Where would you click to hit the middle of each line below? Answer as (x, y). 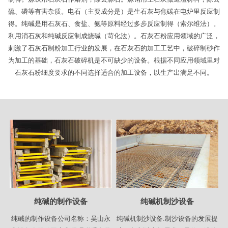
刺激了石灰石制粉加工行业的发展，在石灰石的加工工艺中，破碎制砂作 (114, 48)
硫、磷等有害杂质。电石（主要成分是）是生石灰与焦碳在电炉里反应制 (114, 12)
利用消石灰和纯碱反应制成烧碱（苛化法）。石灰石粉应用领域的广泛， (114, 36)
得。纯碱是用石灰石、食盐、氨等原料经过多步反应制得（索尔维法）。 (114, 24)
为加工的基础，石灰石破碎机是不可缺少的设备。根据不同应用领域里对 (114, 61)
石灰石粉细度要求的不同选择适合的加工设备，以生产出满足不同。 (114, 73)
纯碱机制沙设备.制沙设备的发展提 (167, 219)
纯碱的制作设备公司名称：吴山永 (61, 219)
